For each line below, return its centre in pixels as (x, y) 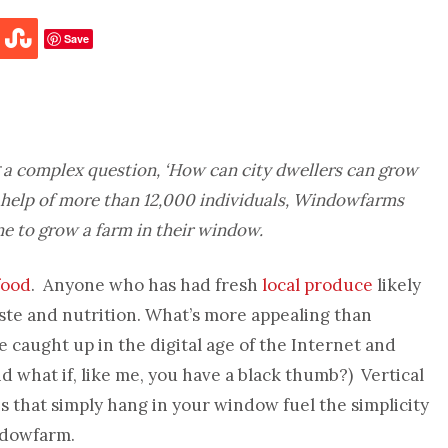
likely (397, 284)
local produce (317, 284)
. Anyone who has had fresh (146, 284)
